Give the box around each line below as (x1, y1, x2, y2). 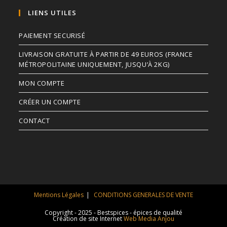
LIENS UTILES (28, 8, 77, 17)
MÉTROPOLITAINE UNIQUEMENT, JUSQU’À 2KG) (19, 59, 170, 69)
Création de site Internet (53, 214, 124, 223)
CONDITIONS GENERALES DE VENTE (94, 190, 193, 199)
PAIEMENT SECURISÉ (19, 30, 86, 40)
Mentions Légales (34, 190, 84, 199)
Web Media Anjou (124, 214, 174, 223)
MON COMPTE (19, 78, 65, 88)
